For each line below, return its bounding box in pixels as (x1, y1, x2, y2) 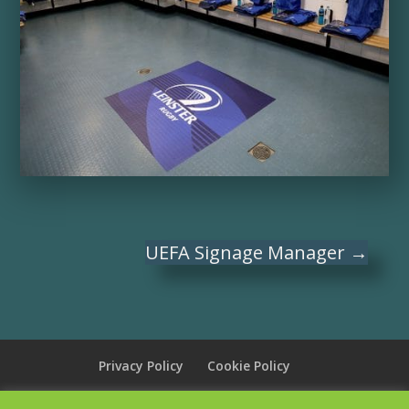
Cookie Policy (206, 356, 290, 374)
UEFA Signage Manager (145, 239, 346, 265)
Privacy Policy (98, 356, 184, 374)
